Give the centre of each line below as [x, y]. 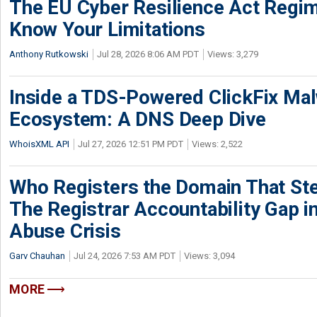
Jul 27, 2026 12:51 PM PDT [131, 144]
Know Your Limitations [107, 29]
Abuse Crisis [65, 231]
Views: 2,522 [217, 144]
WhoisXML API [39, 144]
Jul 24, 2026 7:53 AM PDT [125, 256]
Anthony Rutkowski [49, 54]
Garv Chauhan [37, 256]
